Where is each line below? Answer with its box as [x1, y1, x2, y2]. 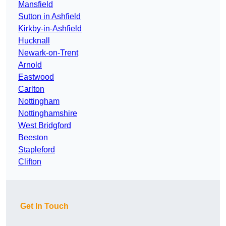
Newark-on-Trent [18, 48, 78, 58]
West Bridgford [18, 121, 71, 130]
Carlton [18, 85, 44, 94]
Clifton [18, 157, 41, 166]
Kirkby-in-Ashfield [18, 24, 82, 33]
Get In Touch [20, 202, 69, 211]
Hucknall [18, 36, 50, 45]
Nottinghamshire [18, 109, 77, 118]
